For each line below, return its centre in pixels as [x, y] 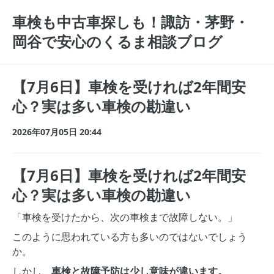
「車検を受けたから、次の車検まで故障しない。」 [125, 217]
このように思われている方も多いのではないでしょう [130, 237]
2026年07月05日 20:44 [57, 132]
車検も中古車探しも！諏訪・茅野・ [131, 22]
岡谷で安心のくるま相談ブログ [117, 41]
